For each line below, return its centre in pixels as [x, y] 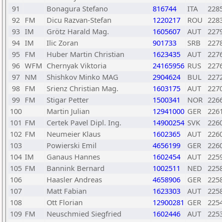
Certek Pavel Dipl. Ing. [84, 122]
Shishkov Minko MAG [83, 77]
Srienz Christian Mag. [83, 88]
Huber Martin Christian [85, 54]
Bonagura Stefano [77, 8]
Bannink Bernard [76, 168]
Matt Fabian [67, 191]
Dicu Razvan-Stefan [79, 20]
